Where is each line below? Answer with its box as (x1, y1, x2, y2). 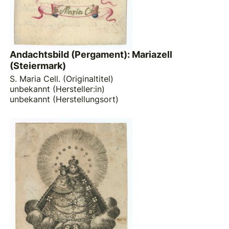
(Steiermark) (10, 60, 66, 72)
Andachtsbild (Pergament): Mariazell (10, 49, 173, 60)
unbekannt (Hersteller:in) (10, 84, 105, 95)
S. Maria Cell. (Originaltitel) (10, 74, 114, 84)
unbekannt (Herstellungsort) (10, 94, 119, 105)
